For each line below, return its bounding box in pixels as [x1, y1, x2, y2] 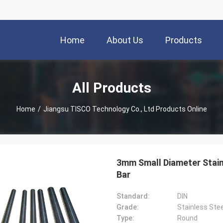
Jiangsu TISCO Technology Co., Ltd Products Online [43, 105, 207, 113]
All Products [72, 79, 151, 96]
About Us [107, 35, 143, 46]
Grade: [116, 203, 139, 211]
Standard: [116, 192, 150, 200]
